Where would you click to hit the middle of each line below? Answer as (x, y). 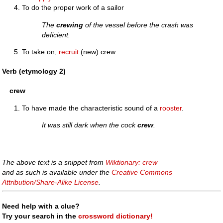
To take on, (41, 52)
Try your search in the (40, 216)
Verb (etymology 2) (34, 71)
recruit (69, 52)
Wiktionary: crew (132, 162)
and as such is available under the (57, 172)
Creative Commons (142, 172)
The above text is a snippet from (54, 162)
